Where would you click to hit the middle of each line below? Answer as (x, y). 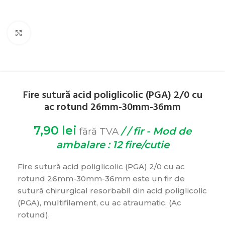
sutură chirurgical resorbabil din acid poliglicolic (112, 191)
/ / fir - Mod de (155, 131)
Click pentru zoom (62, 33)
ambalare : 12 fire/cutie (113, 145)
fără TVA (99, 132)
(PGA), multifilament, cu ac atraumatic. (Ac (99, 203)
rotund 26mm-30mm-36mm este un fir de (101, 179)
